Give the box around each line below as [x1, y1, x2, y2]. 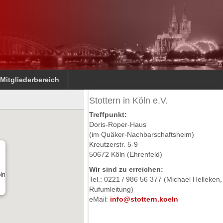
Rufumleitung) [89, 185, 134, 193]
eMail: [89, 195, 111, 203]
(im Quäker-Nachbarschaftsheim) [89, 130, 195, 138]
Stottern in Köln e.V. [89, 96, 168, 106]
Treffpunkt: [89, 111, 127, 118]
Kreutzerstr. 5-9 [89, 140, 138, 148]
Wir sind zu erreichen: [89, 165, 164, 173]
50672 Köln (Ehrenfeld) [89, 150, 163, 158]
